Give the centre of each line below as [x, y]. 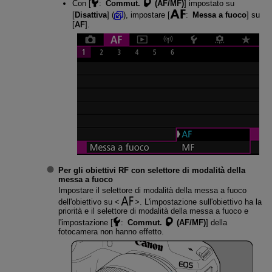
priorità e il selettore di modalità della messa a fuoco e [153, 211]
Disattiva [90, 15]
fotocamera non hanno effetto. [111, 231]
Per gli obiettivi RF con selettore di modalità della [151, 171]
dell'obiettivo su [86, 202]
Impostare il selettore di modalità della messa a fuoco [152, 190]
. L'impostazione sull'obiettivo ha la [200, 202]
